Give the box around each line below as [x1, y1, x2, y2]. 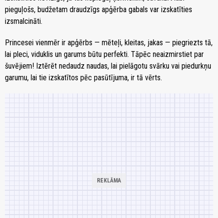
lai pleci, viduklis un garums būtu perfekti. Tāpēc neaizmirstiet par [5, 50, 204, 59]
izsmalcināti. [5, 17, 42, 26]
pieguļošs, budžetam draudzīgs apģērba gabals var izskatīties [5, 5, 192, 15]
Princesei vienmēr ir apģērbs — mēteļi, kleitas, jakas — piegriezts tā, [5, 38, 213, 48]
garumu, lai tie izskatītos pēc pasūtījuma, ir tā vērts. [5, 73, 162, 83]
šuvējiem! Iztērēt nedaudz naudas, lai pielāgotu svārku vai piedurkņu [5, 61, 211, 71]
